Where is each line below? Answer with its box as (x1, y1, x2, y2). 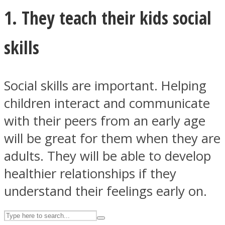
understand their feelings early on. (4, 182, 207, 200)
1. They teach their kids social (4, 5, 211, 30)
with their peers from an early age (4, 111, 205, 130)
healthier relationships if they (4, 164, 176, 182)
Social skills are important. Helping (4, 76, 206, 94)
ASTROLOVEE (24, 31, 94, 47)
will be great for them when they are (4, 129, 220, 147)
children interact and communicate (4, 94, 210, 112)
